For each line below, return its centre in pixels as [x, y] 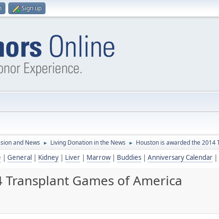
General [20, 157]
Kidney [48, 157]
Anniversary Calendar [180, 157]
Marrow [99, 157]
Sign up [32, 8]
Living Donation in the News [88, 142]
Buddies [129, 157]
